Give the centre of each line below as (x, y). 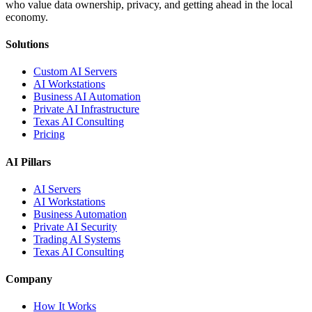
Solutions (27, 45)
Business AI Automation (87, 97)
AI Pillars (28, 162)
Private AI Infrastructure (86, 109)
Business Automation (80, 214)
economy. (27, 17)
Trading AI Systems (77, 239)
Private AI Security (75, 226)
